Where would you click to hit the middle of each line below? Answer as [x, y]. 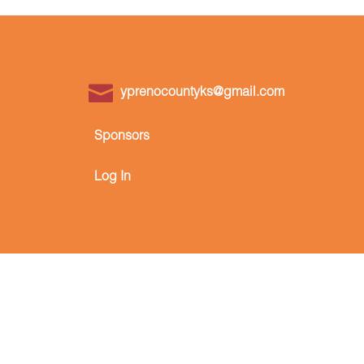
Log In [113, 178]
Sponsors [122, 137]
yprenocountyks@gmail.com [203, 93]
